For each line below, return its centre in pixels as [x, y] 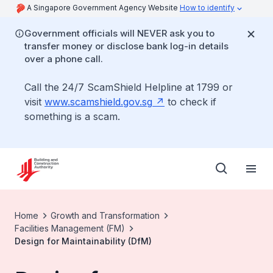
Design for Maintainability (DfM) [83, 241]
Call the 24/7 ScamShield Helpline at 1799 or [129, 87]
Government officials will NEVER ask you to [119, 33]
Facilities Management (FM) [70, 228]
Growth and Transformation [105, 215]
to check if [190, 102]
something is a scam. [72, 116]
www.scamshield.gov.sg [98, 102]
